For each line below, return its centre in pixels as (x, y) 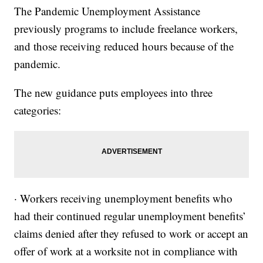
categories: (38, 110)
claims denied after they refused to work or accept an (131, 234)
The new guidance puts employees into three (114, 93)
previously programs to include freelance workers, (126, 29)
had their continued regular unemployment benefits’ (130, 216)
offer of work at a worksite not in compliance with (126, 251)
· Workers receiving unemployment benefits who (124, 198)
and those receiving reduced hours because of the (124, 46)
